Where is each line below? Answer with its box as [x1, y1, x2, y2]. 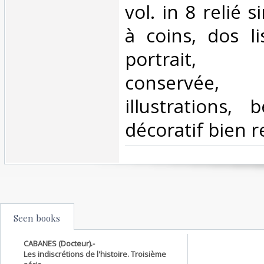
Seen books [14, 212, 60, 224]
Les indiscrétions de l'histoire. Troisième [24, 248, 166, 259]
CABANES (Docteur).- [24, 237, 95, 249]
